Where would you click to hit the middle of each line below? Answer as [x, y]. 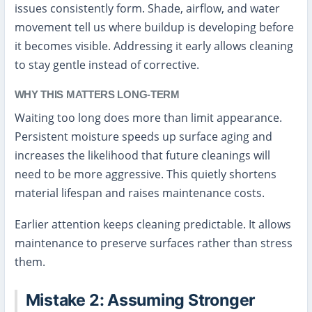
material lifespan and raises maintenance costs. [139, 193]
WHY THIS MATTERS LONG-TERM [97, 95]
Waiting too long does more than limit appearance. [148, 118]
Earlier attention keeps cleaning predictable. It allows [153, 225]
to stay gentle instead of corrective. [107, 65]
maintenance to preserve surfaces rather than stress [153, 243]
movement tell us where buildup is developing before [154, 28]
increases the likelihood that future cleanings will [142, 156]
